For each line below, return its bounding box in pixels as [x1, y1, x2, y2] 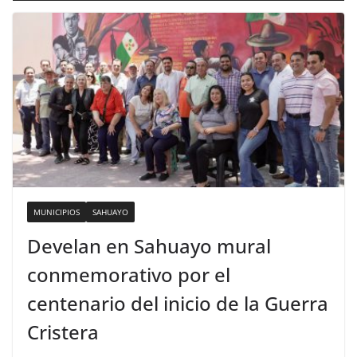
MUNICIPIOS [33, 206, 80, 218]
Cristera [27, 318, 99, 345]
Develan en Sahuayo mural [27, 232, 271, 259]
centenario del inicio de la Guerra [27, 289, 328, 316]
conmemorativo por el [27, 261, 230, 288]
